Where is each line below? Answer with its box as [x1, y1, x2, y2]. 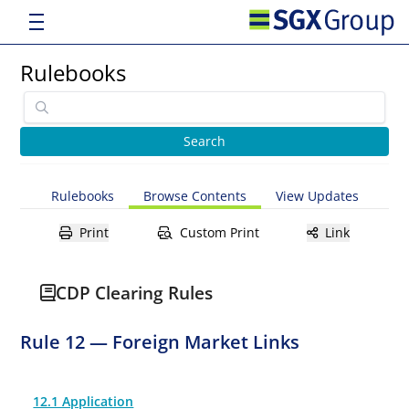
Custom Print [179, 224, 259, 241]
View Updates [275, 187, 359, 204]
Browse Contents [142, 187, 246, 204]
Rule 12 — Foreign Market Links [20, 330, 300, 354]
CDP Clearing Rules [56, 280, 214, 305]
